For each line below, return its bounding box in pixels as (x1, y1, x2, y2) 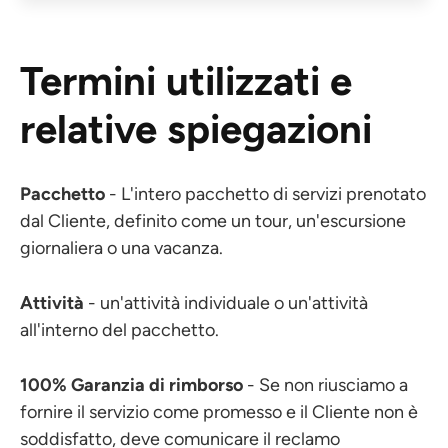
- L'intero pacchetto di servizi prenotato (105, 183, 426, 205)
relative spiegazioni (20, 105, 372, 153)
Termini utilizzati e (20, 57, 352, 105)
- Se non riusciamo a (243, 374, 408, 396)
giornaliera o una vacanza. (20, 237, 223, 259)
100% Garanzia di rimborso (20, 374, 243, 396)
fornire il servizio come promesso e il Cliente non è (20, 401, 418, 423)
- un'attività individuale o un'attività (84, 292, 368, 314)
